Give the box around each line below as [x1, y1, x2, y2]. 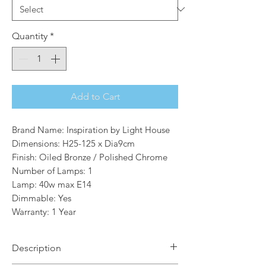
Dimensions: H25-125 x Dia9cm [12, 138, 135, 150]
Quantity [12, 30, 47, 42]
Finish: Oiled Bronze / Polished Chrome [12, 151, 167, 163]
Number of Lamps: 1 [12, 165, 93, 177]
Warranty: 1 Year [12, 206, 76, 218]
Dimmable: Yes [12, 192, 71, 204]
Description [12, 242, 61, 254]
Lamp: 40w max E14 [12, 179, 91, 191]
